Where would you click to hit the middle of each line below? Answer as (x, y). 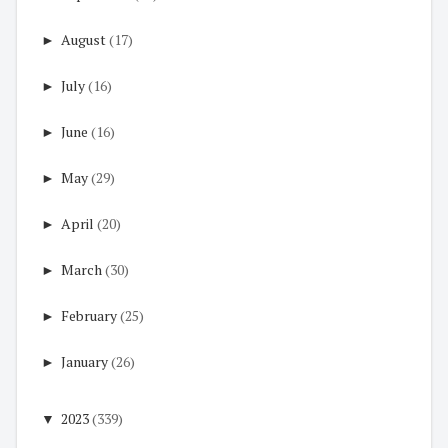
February (89, 316)
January (84, 362)
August (83, 40)
